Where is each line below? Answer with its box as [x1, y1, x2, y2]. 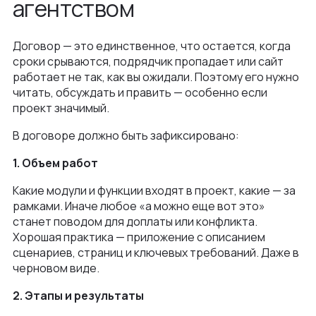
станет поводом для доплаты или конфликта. [13, 213, 257, 229]
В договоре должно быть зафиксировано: [13, 127, 239, 143]
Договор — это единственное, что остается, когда [13, 37, 291, 54]
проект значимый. [13, 99, 109, 116]
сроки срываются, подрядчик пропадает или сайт [13, 53, 284, 69]
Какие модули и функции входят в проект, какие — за [13, 182, 296, 198]
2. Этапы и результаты [13, 287, 144, 303]
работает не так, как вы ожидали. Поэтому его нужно [13, 68, 299, 85]
